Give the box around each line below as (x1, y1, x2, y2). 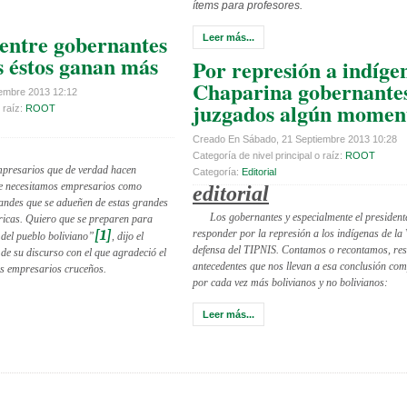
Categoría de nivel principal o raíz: (193, 149, 345, 161)
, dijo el (112, 229, 144, 243)
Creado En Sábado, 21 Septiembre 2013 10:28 (193, 133, 397, 144)
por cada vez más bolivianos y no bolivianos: (193, 275, 388, 289)
